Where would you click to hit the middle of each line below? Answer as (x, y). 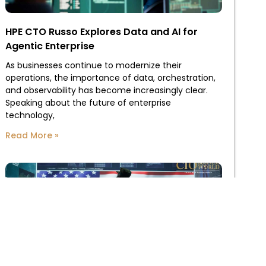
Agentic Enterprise (50, 46)
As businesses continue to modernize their (93, 66)
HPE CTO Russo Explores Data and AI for (101, 32)
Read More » (32, 136)
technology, (30, 115)
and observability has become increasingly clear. (106, 91)
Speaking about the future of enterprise (88, 103)
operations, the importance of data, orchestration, (110, 78)
